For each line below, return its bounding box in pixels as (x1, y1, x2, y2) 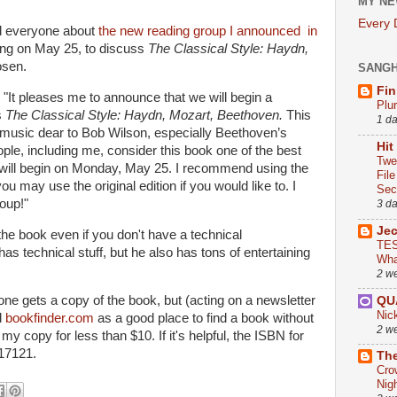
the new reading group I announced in (98, 23, 317, 38)
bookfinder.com (5, 311, 97, 326)
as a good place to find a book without (97, 311, 314, 326)
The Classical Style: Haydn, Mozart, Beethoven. (5, 107, 283, 122)
